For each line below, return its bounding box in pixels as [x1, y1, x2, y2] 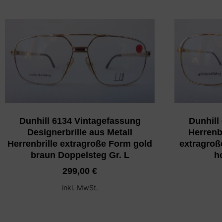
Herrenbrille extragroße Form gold [7, 139, 153, 149]
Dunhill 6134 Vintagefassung [19, 116, 141, 126]
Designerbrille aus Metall [27, 127, 133, 138]
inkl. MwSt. [61, 183, 98, 192]
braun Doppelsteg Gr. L [30, 150, 129, 161]
